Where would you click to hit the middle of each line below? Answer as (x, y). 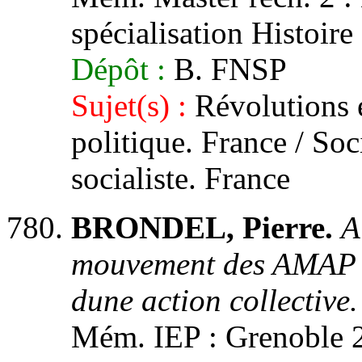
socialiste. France (181, 178)
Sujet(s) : (129, 105)
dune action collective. (215, 300)
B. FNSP (226, 69)
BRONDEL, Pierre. (202, 227)
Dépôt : (118, 69)
